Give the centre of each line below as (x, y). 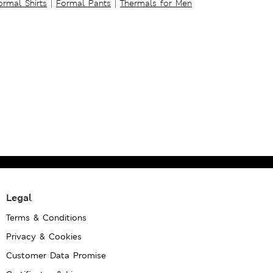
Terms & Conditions (47, 217)
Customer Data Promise (56, 255)
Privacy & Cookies (44, 236)
